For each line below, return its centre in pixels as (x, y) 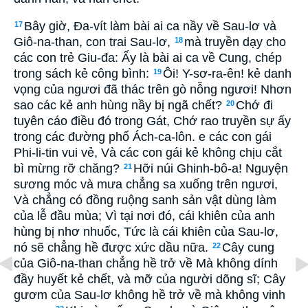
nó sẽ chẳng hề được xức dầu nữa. (113, 248)
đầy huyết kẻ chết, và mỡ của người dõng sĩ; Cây (150, 279)
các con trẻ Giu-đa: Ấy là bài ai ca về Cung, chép (148, 58)
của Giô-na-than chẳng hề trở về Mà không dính (146, 264)
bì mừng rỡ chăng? (68, 169)
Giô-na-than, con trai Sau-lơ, (94, 42)
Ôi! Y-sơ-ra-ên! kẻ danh (227, 74)
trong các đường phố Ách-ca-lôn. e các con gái (143, 137)
